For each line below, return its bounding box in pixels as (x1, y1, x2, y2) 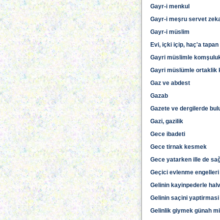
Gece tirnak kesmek (150, 143, 207, 150)
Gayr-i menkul (150, 3, 190, 10)
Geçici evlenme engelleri (150, 169, 219, 176)
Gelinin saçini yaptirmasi (150, 194, 219, 201)
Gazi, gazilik (150, 118, 183, 125)
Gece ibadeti (150, 131, 185, 137)
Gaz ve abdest (150, 80, 190, 86)
